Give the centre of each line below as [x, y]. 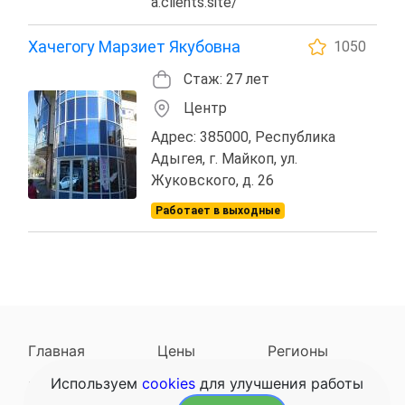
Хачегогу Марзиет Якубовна [134, 46]
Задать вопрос [264, 386]
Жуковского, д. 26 [212, 180]
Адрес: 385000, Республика [243, 137]
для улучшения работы [279, 383]
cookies [169, 383]
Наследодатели [84, 386]
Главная [57, 350]
